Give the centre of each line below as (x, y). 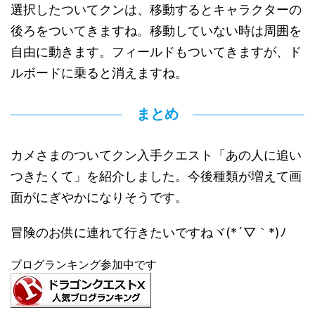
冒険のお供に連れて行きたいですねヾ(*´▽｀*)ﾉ (148, 233)
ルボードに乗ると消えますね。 (99, 73)
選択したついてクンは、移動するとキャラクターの (156, 10)
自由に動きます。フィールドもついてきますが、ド (156, 52)
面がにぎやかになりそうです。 (99, 198)
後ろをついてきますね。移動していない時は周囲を (156, 31)
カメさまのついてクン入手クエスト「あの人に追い (156, 155)
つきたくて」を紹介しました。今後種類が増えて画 (156, 176)
